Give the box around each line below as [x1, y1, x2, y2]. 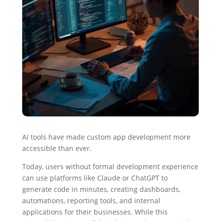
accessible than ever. [22, 144, 92, 153]
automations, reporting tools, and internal [22, 196, 160, 206]
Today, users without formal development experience [22, 162, 198, 172]
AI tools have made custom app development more [22, 132, 190, 142]
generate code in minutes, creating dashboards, [22, 184, 181, 194]
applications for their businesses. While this [22, 207, 168, 217]
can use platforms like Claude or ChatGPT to [22, 173, 168, 183]
